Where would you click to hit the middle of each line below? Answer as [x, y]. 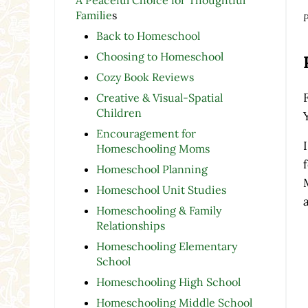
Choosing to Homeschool [159, 56]
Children [119, 112]
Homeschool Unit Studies [161, 189]
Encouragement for [146, 133]
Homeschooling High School [169, 282]
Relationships [130, 225]
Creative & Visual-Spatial [159, 97]
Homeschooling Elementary [166, 246]
